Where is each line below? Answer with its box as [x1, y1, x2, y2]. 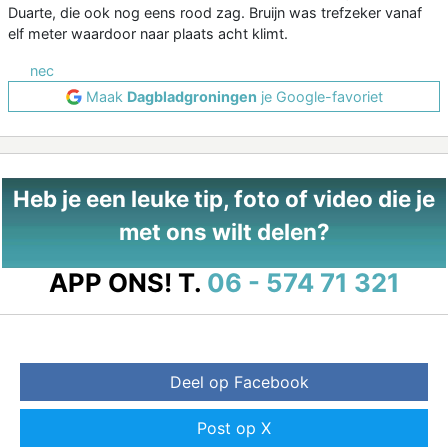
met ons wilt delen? [118, 218, 330, 246]
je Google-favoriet [256, 88, 383, 106]
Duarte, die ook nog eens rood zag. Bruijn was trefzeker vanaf [8, 4, 422, 22]
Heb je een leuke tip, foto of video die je [13, 185, 435, 213]
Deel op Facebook [169, 372, 309, 393]
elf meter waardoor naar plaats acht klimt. [8, 25, 288, 43]
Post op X [197, 418, 271, 439]
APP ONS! [48, 267, 172, 299]
